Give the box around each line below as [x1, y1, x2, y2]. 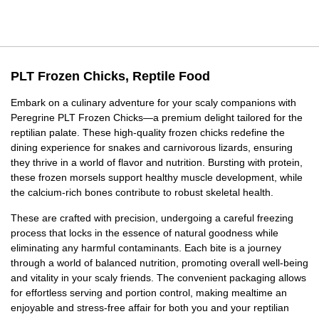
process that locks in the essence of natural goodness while [11, 227, 278, 239]
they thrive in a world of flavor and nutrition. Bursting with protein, [11, 157, 303, 169]
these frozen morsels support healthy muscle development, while [11, 172, 303, 184]
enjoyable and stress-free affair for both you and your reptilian [11, 302, 289, 314]
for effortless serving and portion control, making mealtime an [11, 287, 287, 299]
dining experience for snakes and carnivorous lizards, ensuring [11, 142, 293, 154]
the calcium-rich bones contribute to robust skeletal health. [11, 187, 273, 199]
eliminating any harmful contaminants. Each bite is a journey [11, 242, 281, 254]
